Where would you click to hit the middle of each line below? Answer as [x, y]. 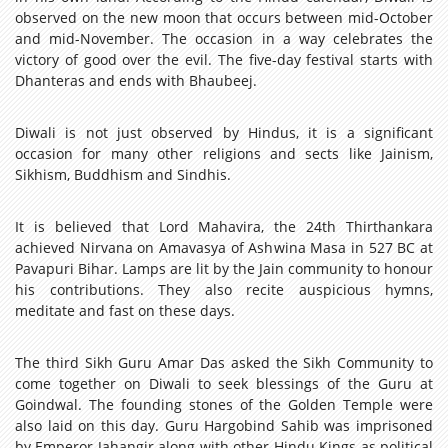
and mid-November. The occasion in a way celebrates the [224, 38]
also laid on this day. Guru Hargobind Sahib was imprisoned [224, 425]
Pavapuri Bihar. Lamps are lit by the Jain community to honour [224, 268]
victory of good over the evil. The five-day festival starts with [224, 59]
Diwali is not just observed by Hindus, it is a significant [224, 132]
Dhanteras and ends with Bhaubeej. [136, 80]
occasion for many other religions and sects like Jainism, [224, 153]
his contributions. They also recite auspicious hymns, [224, 289]
